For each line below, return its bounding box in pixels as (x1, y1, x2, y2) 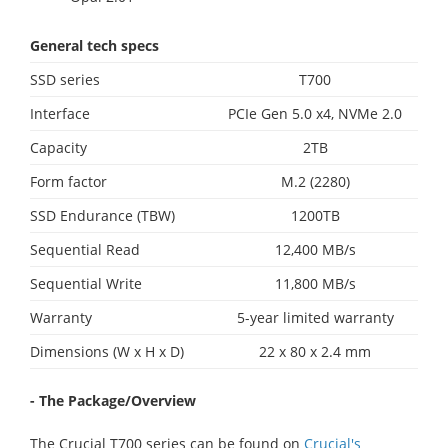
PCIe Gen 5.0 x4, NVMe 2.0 (228, 103, 402, 123)
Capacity (30, 137, 87, 157)
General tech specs (30, 35, 159, 55)
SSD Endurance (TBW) (30, 205, 175, 225)
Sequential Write (30, 273, 142, 293)
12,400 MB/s (274, 239, 356, 259)
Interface (30, 103, 90, 123)
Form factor (30, 171, 107, 191)
